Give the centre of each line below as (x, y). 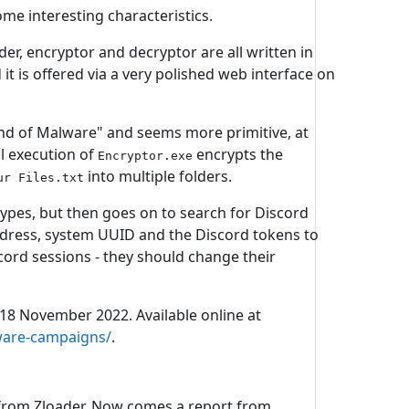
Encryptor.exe (146, 156)
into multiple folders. (158, 176)
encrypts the (238, 154)
